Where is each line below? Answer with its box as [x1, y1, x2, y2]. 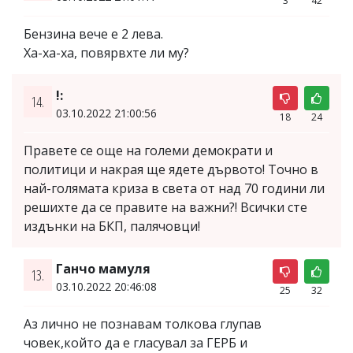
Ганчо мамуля [55, 260, 150, 278]
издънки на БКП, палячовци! [24, 217, 200, 236]
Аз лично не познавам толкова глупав [24, 315, 262, 333]
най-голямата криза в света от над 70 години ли [24, 180, 325, 198]
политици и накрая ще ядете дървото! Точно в [24, 161, 318, 179]
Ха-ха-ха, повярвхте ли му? [24, 44, 189, 62]
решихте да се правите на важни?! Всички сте [24, 199, 307, 217]
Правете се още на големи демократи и [24, 142, 273, 160]
